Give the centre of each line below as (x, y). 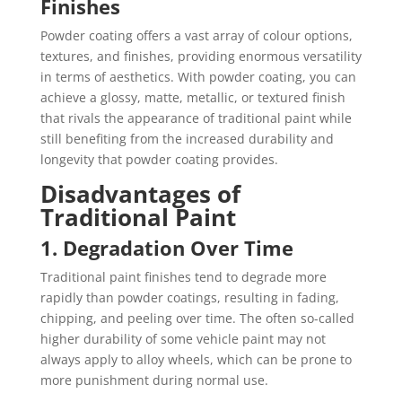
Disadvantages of (140, 194)
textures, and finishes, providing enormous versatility (201, 56)
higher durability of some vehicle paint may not (183, 339)
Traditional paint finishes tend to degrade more (183, 277)
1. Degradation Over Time (166, 248)
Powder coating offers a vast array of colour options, (196, 35)
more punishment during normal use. (154, 380)
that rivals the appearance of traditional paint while (196, 118)
